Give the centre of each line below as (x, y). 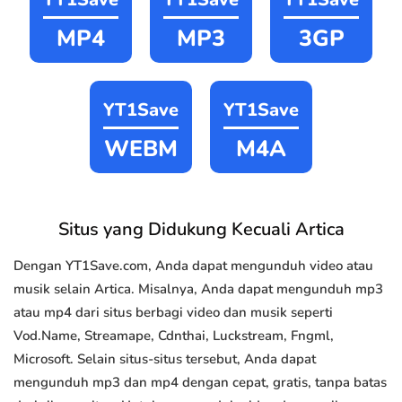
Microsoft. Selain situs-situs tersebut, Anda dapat (165, 359)
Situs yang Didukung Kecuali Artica (201, 230)
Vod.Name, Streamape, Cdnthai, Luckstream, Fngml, (174, 336)
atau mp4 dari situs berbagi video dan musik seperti (173, 313)
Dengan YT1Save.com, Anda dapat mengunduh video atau (193, 266)
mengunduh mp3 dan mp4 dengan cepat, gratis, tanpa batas (200, 383)
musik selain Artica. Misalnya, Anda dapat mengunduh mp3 (198, 289)
